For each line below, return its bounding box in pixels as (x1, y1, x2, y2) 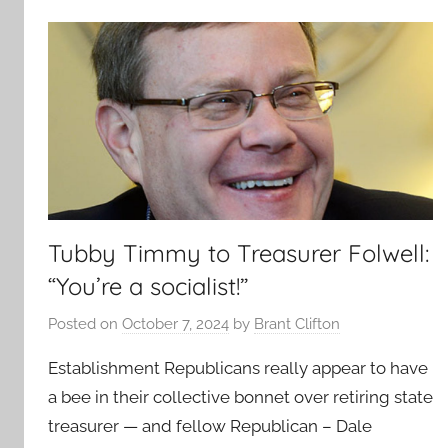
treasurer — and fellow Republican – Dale (48, 415, 372, 436)
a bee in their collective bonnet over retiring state (48, 386, 433, 407)
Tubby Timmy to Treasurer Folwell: (48, 238, 429, 269)
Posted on (48, 314, 122, 333)
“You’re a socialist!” (48, 271, 248, 302)
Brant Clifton (254, 314, 340, 333)
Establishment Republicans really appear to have (48, 357, 428, 378)
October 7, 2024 (122, 314, 229, 333)
